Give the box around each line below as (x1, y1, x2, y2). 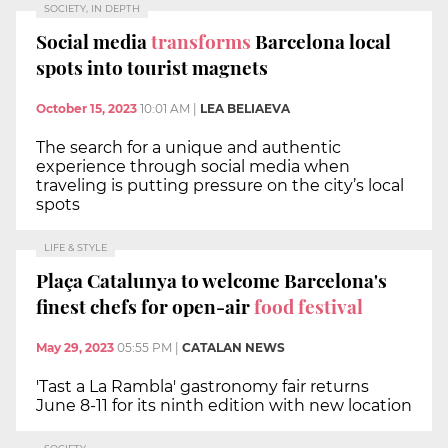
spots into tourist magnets (36, 53, 268, 80)
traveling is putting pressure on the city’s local (36, 176, 404, 196)
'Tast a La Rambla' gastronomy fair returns (36, 377, 369, 397)
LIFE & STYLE (44, 242, 107, 254)
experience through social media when (36, 157, 350, 177)
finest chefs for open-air (36, 292, 250, 319)
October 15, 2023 (36, 101, 137, 117)
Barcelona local (251, 27, 391, 54)
